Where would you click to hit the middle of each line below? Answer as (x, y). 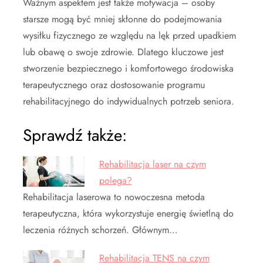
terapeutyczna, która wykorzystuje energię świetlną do (128, 214)
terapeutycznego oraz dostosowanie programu (114, 85)
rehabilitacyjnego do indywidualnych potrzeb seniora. (129, 102)
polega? (115, 181)
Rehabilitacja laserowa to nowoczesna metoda (114, 197)
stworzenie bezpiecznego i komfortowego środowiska (128, 69)
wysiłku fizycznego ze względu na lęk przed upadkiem (129, 36)
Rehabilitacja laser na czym (152, 164)
